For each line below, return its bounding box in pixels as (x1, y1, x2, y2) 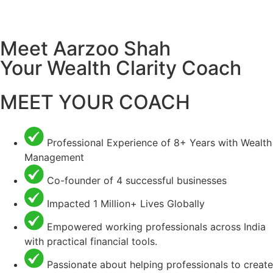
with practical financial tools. (24, 235, 157, 247)
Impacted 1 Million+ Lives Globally (47, 197, 205, 210)
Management (24, 151, 84, 163)
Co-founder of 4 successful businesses (47, 174, 227, 186)
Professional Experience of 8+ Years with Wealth (47, 136, 272, 149)
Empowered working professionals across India (47, 221, 266, 233)
